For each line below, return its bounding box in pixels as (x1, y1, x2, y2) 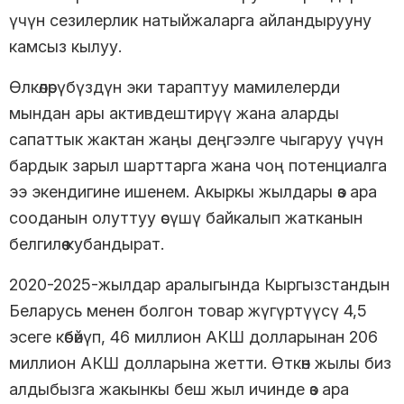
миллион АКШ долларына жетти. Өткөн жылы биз (9, 353, 391, 372)
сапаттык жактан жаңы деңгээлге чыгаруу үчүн (9, 129, 383, 149)
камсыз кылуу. (9, 36, 126, 56)
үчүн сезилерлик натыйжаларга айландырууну (9, 10, 372, 30)
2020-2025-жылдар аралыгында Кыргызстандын (9, 274, 390, 294)
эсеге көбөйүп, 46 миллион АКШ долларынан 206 (9, 326, 378, 346)
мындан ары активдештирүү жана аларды (9, 103, 339, 123)
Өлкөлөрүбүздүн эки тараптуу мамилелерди (9, 77, 340, 96)
